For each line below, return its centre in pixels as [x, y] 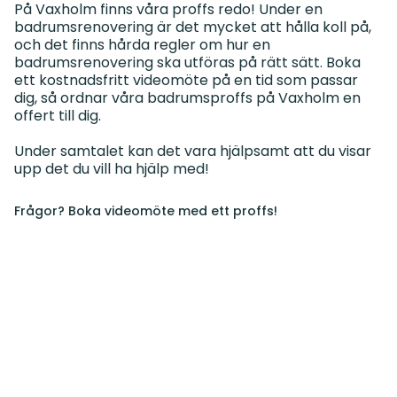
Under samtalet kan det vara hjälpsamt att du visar [193, 151]
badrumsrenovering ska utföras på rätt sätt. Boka [187, 62]
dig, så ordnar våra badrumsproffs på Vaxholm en [187, 97]
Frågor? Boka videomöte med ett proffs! [146, 210]
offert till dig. [58, 115]
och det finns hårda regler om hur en [142, 44]
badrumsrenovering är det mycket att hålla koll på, [193, 27]
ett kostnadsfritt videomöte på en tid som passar [186, 80]
